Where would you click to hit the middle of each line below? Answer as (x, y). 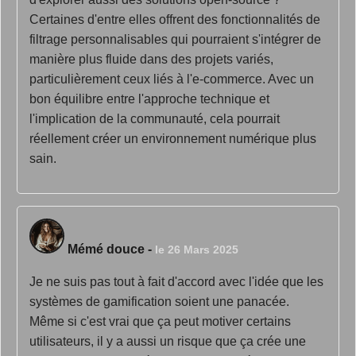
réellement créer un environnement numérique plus (173, 139)
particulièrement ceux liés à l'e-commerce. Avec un (172, 79)
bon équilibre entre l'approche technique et (149, 99)
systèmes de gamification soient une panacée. (159, 302)
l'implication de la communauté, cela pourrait (155, 119)
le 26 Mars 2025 (197, 250)
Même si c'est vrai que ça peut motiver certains (160, 321)
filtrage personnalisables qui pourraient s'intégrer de (175, 39)
